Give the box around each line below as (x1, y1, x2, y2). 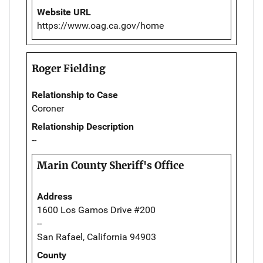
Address (37, 191, 72, 203)
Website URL (37, 6, 91, 18)
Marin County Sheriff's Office (37, 159, 184, 173)
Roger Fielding (32, 62, 106, 76)
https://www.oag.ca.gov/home (37, 20, 164, 32)
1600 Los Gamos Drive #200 (37, 204, 156, 216)
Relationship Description (32, 121, 134, 133)
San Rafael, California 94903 (37, 231, 156, 243)
